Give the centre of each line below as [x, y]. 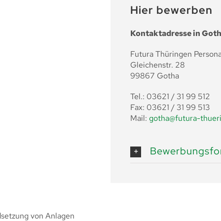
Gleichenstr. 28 [158, 65]
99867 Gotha [155, 75]
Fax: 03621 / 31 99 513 [170, 107]
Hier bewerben [171, 10]
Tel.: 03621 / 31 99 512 [170, 96]
